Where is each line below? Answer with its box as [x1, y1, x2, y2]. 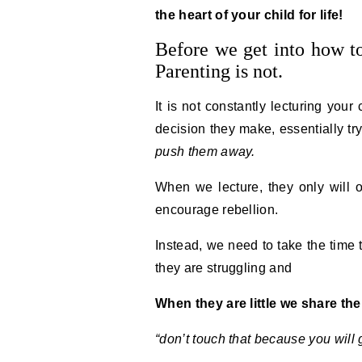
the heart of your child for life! [155, 8, 343, 22]
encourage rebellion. [155, 203, 279, 217]
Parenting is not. [155, 61, 283, 82]
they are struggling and [155, 261, 293, 275]
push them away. [155, 145, 255, 158]
